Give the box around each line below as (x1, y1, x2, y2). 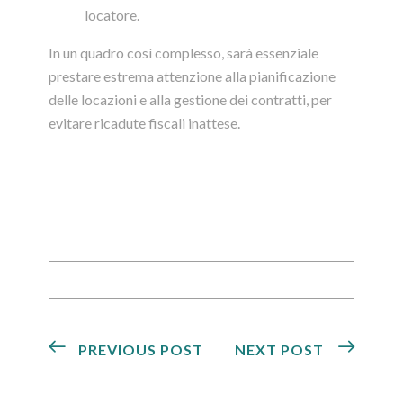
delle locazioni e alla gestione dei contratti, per (49, 91, 332, 109)
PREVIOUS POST (78, 341, 203, 359)
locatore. (85, 6, 139, 24)
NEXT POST (235, 341, 324, 359)
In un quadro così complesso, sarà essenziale (49, 44, 318, 62)
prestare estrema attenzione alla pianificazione (49, 67, 336, 85)
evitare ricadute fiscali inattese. (49, 114, 240, 132)
